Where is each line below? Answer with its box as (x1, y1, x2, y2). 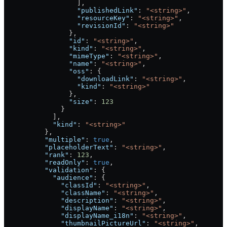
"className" (4, 189, 105, 197)
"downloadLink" (4, 75, 134, 83)
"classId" (4, 181, 97, 190)
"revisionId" (4, 22, 126, 30)
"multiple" (4, 136, 85, 144)
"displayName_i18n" (4, 212, 134, 220)
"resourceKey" (4, 14, 130, 22)
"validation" (4, 166, 93, 174)
